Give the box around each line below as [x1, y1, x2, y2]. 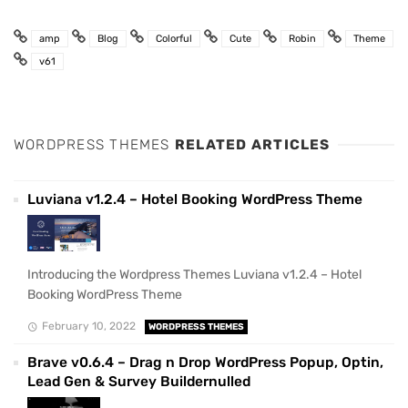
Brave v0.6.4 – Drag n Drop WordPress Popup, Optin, [27, 353, 383, 371]
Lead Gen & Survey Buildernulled [27, 372, 250, 390]
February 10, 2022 [41, 319, 136, 332]
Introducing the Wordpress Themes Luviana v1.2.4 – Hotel [27, 267, 362, 283]
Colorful [156, 33, 192, 46]
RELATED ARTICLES [174, 137, 331, 154]
